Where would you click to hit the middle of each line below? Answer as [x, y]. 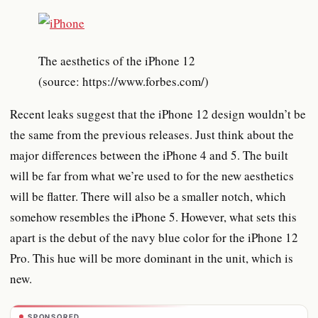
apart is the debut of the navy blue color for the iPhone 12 [154, 237]
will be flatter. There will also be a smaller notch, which [148, 196]
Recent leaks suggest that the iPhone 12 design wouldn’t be [158, 114]
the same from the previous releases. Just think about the [152, 134]
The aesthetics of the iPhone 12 [120, 60]
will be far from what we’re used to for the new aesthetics [152, 175]
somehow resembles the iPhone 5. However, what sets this [153, 216]
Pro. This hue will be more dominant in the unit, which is [152, 258]
